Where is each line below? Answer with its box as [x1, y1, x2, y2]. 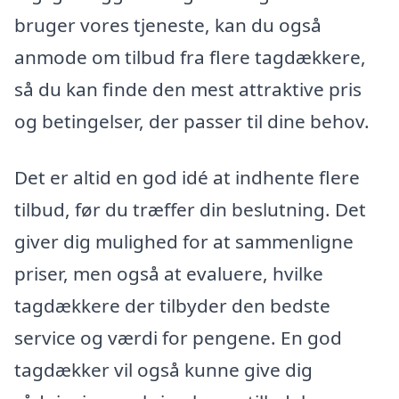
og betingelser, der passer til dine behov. [14, 108, 370, 134]
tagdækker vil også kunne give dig [14, 357, 313, 383]
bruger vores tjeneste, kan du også [14, 12, 322, 37]
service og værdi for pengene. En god [14, 325, 342, 351]
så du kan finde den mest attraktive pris [14, 76, 362, 102]
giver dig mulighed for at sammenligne [14, 229, 354, 255]
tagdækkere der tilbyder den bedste [14, 293, 330, 319]
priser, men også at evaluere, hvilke [14, 261, 323, 287]
